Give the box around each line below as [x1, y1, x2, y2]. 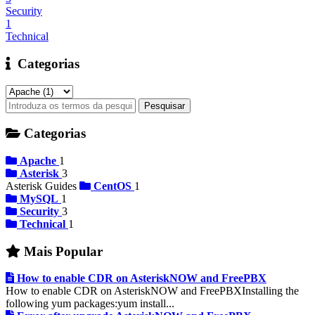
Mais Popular [20, 243, 103, 259]
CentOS [94, 180, 131, 193]
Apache [20, 155, 56, 167]
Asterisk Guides [6, 180, 79, 193]
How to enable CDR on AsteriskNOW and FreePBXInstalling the [6, 285, 299, 297]
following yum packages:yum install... [6, 297, 174, 310]
